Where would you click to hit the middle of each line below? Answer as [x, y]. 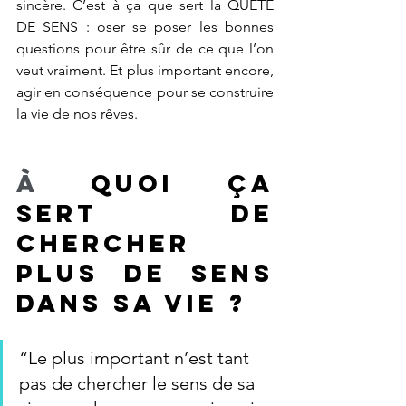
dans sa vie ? [142, 303]
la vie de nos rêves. [77, 114]
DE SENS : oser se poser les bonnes [145, 27]
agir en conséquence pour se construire [145, 92]
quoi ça [156, 183]
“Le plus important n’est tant [136, 358]
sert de [145, 213]
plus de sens [145, 273]
